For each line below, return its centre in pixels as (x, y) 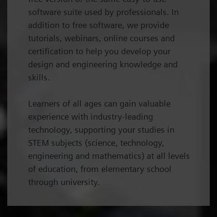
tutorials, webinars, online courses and (102, 38)
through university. (64, 182)
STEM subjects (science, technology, (96, 142)
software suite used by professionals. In (104, 12)
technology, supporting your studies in (101, 129)
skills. (39, 77)
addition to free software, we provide (99, 25)
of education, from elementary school (100, 169)
